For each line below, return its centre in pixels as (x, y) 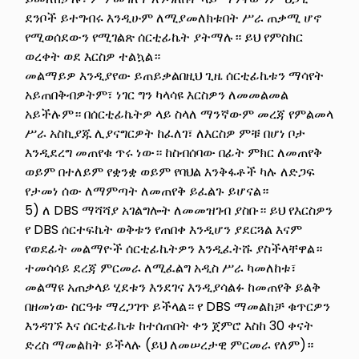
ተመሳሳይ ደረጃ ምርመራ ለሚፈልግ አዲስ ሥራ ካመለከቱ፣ (161, 268)
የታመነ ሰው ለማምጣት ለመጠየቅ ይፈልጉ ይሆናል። (147, 191)
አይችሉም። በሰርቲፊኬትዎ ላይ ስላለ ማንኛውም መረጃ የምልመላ (179, 114)
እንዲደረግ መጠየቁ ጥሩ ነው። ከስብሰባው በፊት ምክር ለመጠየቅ (174, 152)
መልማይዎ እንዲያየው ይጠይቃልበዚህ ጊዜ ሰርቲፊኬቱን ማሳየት (175, 75)
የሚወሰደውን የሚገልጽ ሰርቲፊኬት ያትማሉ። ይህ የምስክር (164, 37)
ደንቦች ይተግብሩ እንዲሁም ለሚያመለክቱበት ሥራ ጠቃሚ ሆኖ (173, 18)
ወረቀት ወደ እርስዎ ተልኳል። (93, 56)
